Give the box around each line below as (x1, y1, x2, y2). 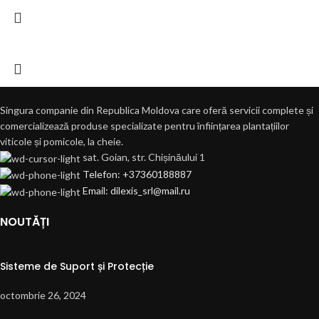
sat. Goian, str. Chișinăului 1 (83, 151, 205, 164)
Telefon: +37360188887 (83, 167, 192, 180)
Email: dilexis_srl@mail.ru (83, 184, 190, 197)
